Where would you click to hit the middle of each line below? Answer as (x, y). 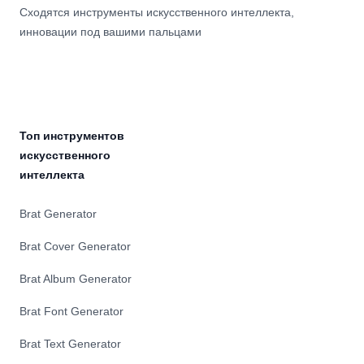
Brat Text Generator (70, 344)
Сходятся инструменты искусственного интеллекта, (157, 13)
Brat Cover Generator (75, 247)
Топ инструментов (72, 136)
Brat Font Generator (71, 312)
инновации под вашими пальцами (110, 32)
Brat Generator (58, 214)
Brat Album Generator (76, 279)
